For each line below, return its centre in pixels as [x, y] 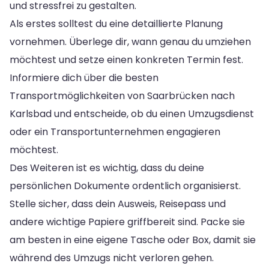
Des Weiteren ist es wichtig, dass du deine [107, 168]
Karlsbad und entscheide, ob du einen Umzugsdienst [132, 113]
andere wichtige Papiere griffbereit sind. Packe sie [127, 222]
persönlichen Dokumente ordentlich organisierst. [125, 186]
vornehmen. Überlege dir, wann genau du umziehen [130, 41]
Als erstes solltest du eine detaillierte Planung [116, 23]
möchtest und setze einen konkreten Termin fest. [126, 59]
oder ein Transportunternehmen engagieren [115, 131]
